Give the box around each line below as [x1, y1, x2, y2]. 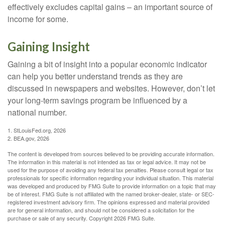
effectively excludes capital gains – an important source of [8, 1, 212, 13]
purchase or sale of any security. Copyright [8, 214, 114, 222]
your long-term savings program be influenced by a [8, 94, 187, 106]
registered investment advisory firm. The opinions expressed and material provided [8, 198, 209, 206]
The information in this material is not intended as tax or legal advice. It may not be [8, 158, 206, 166]
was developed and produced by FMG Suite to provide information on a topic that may [8, 182, 216, 190]
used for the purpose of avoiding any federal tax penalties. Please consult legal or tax [8, 166, 213, 174]
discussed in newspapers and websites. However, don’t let [8, 82, 215, 94]
